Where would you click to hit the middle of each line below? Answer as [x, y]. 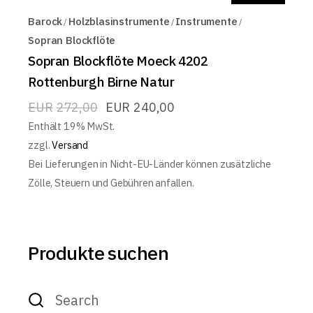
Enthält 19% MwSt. [72, 126]
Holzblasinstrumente [119, 21]
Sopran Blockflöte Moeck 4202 [118, 61]
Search [48, 291]
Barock [45, 21]
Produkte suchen [99, 253]
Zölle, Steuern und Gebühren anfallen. [111, 183]
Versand [70, 145]
